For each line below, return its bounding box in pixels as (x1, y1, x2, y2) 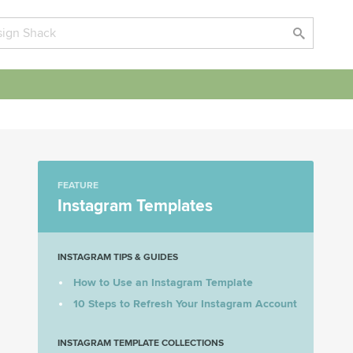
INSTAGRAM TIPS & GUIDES (58, 251, 178, 263)
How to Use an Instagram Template (73, 276, 253, 289)
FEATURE (58, 180, 98, 191)
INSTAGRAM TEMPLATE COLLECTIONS (58, 337, 224, 349)
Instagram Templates (58, 196, 213, 216)
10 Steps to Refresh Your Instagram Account (73, 297, 297, 310)
